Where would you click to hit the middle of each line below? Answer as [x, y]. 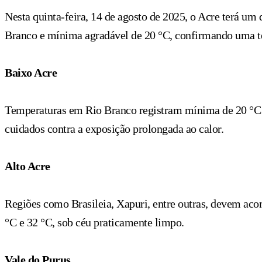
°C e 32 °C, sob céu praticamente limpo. [94, 222]
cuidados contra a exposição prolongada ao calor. [114, 128]
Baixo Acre [31, 72]
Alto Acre [27, 166]
